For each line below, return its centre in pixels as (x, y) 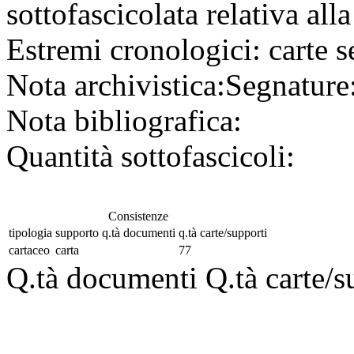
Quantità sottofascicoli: (151, 156)
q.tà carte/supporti (223, 233)
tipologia (30, 233)
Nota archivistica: (116, 85)
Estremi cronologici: (134, 50)
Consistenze (138, 217)
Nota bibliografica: (124, 121)
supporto (77, 233)
